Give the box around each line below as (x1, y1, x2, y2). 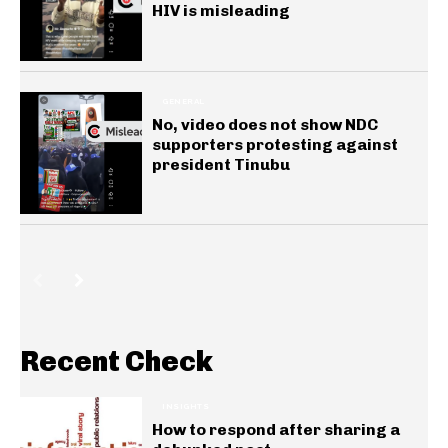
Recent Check (20, 345, 213, 378)
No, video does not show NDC (152, 114, 379, 134)
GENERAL (162, 95, 205, 106)
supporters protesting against (152, 134, 399, 154)
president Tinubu (152, 154, 291, 174)
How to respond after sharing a (152, 420, 401, 439)
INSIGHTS (162, 401, 210, 411)
